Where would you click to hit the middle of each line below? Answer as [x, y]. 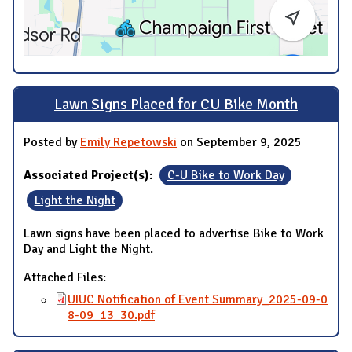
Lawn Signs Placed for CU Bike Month [176, 105]
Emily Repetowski [128, 142]
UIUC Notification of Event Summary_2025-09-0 [198, 299]
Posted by [52, 142]
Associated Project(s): [90, 175]
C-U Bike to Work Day [225, 175]
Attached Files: [66, 277]
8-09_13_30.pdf [111, 315]
